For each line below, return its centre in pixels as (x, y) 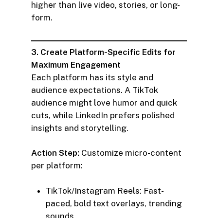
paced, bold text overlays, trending (114, 203)
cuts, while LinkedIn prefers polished (103, 115)
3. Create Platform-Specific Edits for (103, 52)
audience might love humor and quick (104, 102)
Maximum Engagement (76, 64)
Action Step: (55, 153)
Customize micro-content (130, 153)
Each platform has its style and (92, 77)
